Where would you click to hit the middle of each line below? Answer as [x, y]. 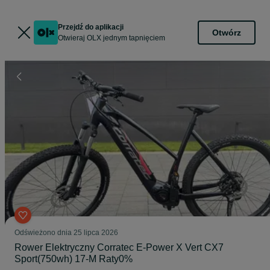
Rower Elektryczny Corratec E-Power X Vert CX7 [119, 247]
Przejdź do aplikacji [91, 27]
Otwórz [227, 32]
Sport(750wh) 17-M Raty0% [74, 259]
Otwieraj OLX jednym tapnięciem [111, 38]
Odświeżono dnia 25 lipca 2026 [66, 233]
